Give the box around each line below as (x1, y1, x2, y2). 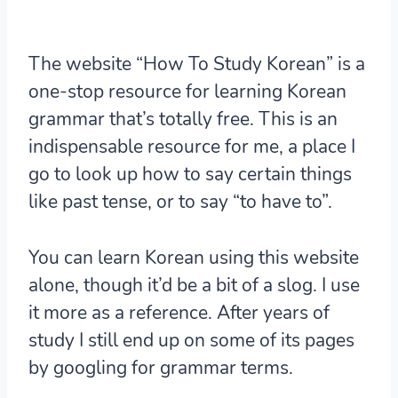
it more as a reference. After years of (28, 300, 330, 326)
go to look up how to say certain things (28, 162, 352, 187)
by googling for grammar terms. (28, 355, 293, 381)
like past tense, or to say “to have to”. (28, 189, 332, 215)
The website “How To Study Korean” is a (28, 52, 365, 77)
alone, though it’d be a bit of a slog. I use (28, 273, 360, 298)
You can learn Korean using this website (28, 245, 359, 271)
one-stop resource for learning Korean (28, 79, 346, 105)
